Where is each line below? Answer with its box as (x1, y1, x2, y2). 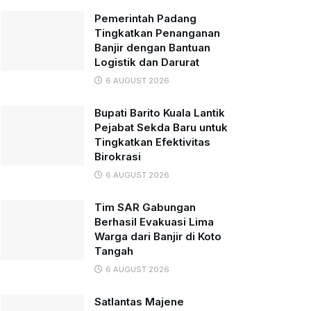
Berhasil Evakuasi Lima (94, 215, 214, 228)
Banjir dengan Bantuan (94, 41, 210, 54)
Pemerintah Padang (94, 12, 196, 25)
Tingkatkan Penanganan (94, 26, 220, 40)
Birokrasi (94, 150, 141, 163)
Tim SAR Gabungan (94, 201, 196, 214)
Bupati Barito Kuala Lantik (94, 106, 225, 119)
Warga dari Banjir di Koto (94, 230, 221, 243)
